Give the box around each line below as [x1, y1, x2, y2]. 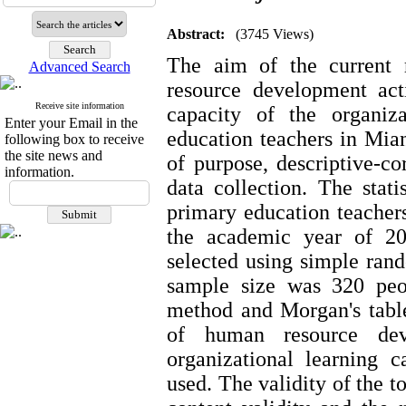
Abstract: [167, 26, 225, 42]
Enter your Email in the [5, 115, 138, 130]
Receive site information [34, 101, 124, 111]
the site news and [5, 148, 102, 163]
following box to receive [5, 131, 144, 147]
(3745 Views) [236, 26, 314, 42]
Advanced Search [28, 59, 130, 74]
